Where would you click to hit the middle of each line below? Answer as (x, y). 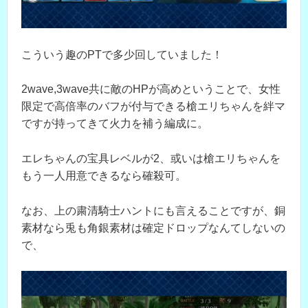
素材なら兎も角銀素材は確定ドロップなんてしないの (153, 228)
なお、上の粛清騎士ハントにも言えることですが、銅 (153, 210)
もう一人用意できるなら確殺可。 (104, 176)
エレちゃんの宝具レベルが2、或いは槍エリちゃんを (151, 159)
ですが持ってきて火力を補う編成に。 (115, 124)
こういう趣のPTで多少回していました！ (122, 54)
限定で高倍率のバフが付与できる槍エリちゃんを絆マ (153, 107)
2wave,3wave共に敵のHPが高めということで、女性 (151, 89)
